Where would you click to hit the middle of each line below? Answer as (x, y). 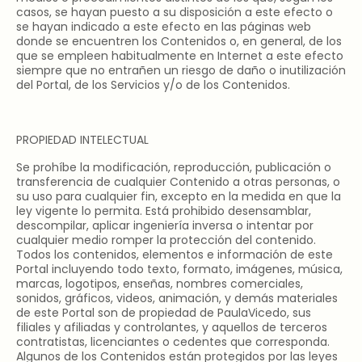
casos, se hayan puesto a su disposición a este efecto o (175, 12)
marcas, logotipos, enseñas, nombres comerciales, (160, 284)
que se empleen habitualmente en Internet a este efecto (180, 56)
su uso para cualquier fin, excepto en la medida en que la (179, 196)
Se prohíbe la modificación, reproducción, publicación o (174, 167)
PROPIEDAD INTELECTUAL (82, 140)
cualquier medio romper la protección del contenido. (166, 240)
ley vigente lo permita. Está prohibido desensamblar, (164, 211)
